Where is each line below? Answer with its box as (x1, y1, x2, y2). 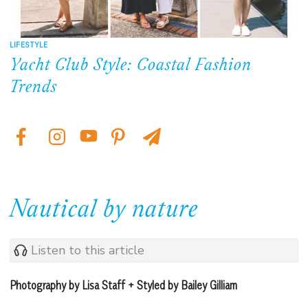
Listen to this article (31, 242, 144, 259)
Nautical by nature (10, 197, 198, 225)
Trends (10, 78, 57, 98)
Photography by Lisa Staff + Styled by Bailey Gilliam (10, 278, 237, 292)
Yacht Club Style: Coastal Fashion (10, 56, 252, 76)
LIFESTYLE (10, 38, 48, 49)
